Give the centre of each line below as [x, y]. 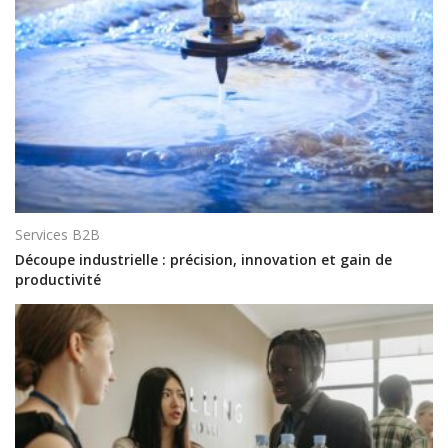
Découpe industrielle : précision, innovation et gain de [203, 259]
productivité [58, 279]
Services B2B [57, 235]
